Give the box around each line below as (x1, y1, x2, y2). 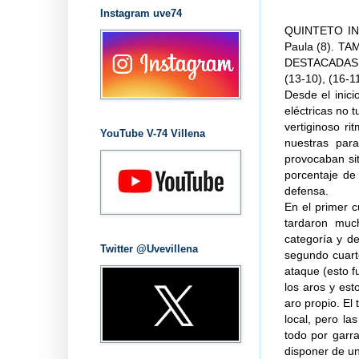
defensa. (284, 184, 329, 198)
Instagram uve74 (99, 6, 182, 19)
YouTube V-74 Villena (99, 127, 205, 139)
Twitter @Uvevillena (99, 242, 198, 255)
